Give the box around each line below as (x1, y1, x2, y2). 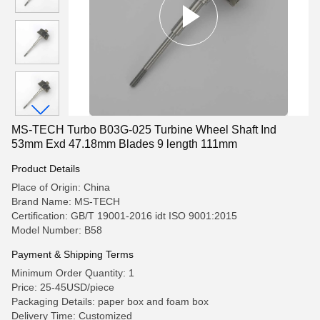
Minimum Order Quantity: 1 (11, 267, 134, 279)
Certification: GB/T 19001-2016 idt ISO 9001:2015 (11, 210, 237, 221)
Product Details (11, 163, 80, 174)
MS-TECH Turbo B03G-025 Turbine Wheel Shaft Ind (11, 124, 276, 136)
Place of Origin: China (11, 181, 110, 193)
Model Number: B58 (11, 224, 102, 236)
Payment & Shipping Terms (11, 249, 134, 260)
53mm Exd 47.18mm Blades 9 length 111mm (11, 138, 237, 150)
